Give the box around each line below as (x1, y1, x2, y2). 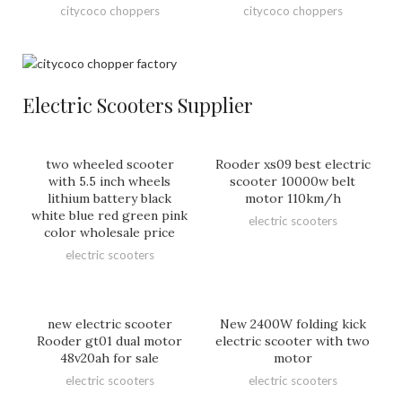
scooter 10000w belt (230, 172, 355, 189)
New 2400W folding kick (219, 315, 366, 332)
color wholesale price (44, 223, 175, 240)
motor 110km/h (244, 189, 341, 206)
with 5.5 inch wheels (48, 172, 170, 189)
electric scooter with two (215, 332, 370, 349)
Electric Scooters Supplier (22, 91, 253, 118)
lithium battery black (48, 189, 171, 206)
